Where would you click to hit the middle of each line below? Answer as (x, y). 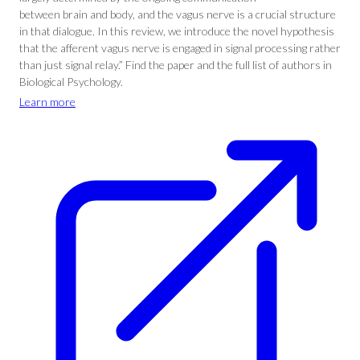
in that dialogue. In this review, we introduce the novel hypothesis (177, 31)
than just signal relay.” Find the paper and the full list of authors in (176, 65)
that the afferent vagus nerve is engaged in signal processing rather (180, 48)
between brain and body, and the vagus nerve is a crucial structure (178, 14)
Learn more (47, 102)
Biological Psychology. (71, 82)
